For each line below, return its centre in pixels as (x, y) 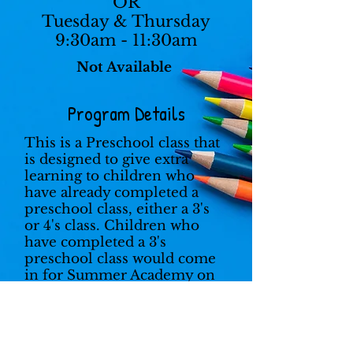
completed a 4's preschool (113, 325)
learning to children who (110, 176)
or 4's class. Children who (112, 226)
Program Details (126, 113)
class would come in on (104, 342)
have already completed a (111, 193)
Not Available (126, 67)
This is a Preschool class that (122, 143)
